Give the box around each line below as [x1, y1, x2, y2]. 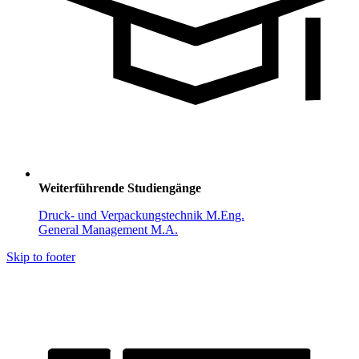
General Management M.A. [38, 223, 178, 237]
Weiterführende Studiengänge [38, 181, 201, 196]
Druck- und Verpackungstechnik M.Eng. [38, 208, 244, 223]
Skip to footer [6, 250, 75, 264]
